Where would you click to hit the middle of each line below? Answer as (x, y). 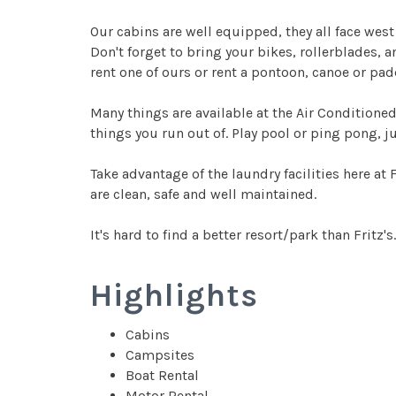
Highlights (174, 295)
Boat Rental (162, 375)
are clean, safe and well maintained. (203, 194)
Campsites (160, 355)
